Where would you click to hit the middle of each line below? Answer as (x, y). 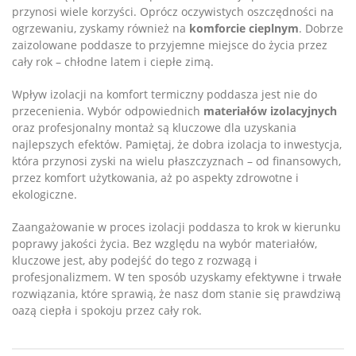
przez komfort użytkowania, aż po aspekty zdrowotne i (155, 178)
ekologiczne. (44, 194)
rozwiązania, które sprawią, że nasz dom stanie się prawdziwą (176, 294)
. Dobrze (321, 28)
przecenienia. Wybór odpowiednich (108, 111)
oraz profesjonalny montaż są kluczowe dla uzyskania (154, 128)
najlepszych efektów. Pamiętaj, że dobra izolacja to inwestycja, (177, 144)
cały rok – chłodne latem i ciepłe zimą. (113, 62)
